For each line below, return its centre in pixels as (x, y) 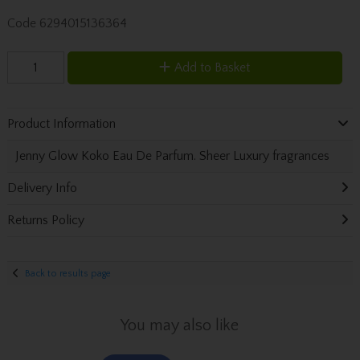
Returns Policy (45, 221)
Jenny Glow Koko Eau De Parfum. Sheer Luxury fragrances (172, 156)
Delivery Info (42, 188)
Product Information (61, 124)
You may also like (180, 325)
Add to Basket (213, 67)
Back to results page (68, 273)
